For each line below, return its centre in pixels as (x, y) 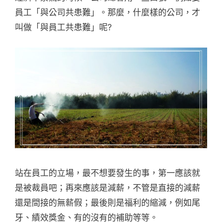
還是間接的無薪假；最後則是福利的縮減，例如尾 (108, 202)
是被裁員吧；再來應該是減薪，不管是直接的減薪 (108, 188)
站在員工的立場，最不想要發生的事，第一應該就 (108, 173)
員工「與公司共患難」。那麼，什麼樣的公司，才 (108, 13)
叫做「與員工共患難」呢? (63, 28)
